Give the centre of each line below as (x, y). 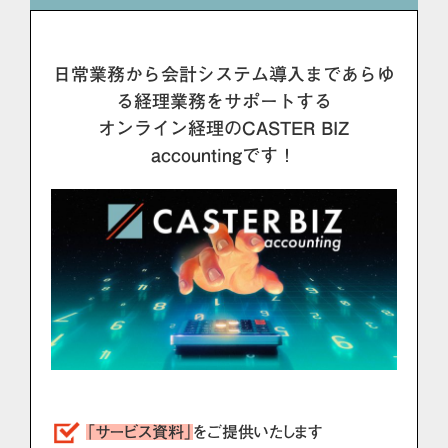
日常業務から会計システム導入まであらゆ (223, 74)
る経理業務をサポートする (223, 101)
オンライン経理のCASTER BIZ (224, 128)
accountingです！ (224, 155)
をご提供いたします (257, 432)
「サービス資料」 (139, 432)
